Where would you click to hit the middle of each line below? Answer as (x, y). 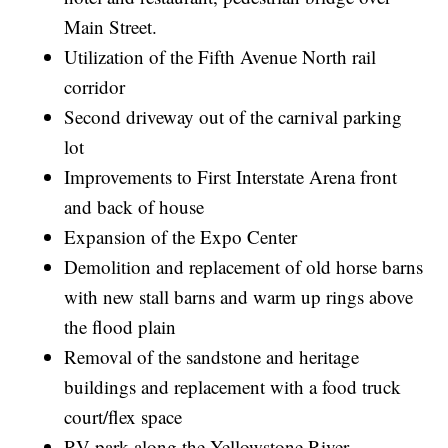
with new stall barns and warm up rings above (239, 297)
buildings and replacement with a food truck (233, 387)
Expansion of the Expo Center (181, 237)
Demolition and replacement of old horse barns (244, 267)
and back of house (134, 207)
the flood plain (120, 327)
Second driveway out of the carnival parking (233, 117)
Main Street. (111, 27)
